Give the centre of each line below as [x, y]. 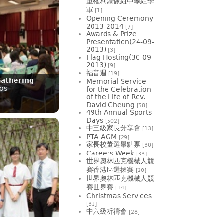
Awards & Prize [111, 34]
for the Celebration [119, 89]
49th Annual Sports [119, 112]
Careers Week [110, 153]
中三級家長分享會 [113, 128]
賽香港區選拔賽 [110, 169]
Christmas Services [119, 195]
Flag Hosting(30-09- [120, 57]
